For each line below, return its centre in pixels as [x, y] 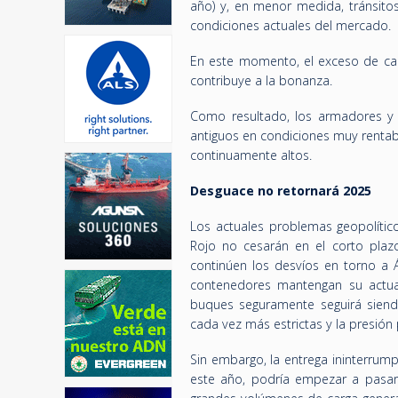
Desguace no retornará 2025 [281, 191]
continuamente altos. [251, 155]
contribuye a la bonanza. [261, 80]
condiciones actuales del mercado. [291, 25]
